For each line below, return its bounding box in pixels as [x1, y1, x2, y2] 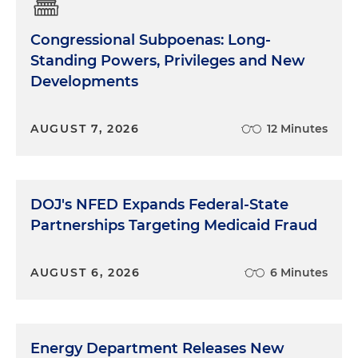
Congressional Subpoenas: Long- [30, 30, 271, 49]
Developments [30, 72, 138, 90]
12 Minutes [267, 121, 328, 136]
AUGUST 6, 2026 [30, 265, 141, 280]
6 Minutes [270, 265, 328, 280]
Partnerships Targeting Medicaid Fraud [30, 216, 317, 234]
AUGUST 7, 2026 [30, 121, 140, 136]
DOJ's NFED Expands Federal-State [30, 195, 288, 213]
